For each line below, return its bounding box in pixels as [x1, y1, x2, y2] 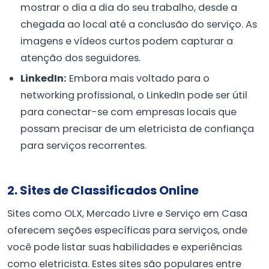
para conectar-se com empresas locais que [20, 105, 237, 119]
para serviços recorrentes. [20, 139, 147, 153]
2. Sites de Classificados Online [7, 182, 199, 199]
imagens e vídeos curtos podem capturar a [20, 34, 234, 48]
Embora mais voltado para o [67, 71, 210, 86]
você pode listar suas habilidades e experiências [7, 240, 242, 255]
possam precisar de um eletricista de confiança [20, 122, 255, 136]
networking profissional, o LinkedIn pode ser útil [20, 88, 248, 103]
